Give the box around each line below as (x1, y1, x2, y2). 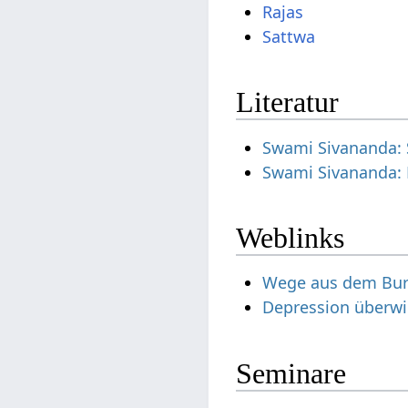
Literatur (236, 86, 340, 119)
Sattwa (262, 25, 316, 47)
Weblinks (236, 221, 345, 255)
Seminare (236, 356, 347, 390)
